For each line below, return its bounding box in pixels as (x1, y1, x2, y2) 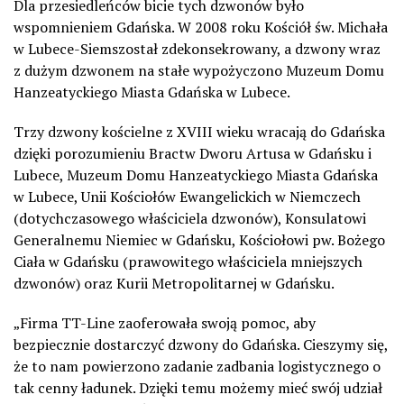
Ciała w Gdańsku (14, 251, 119, 271)
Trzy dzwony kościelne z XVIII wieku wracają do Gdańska (14, 121, 385, 142)
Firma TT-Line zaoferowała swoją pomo (20, 312, 279, 333)
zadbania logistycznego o (216, 355, 381, 376)
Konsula (285, 207, 337, 228)
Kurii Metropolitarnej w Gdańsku (113, 272, 331, 293)
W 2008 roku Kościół (178, 16, 315, 37)
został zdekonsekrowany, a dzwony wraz (118, 38, 381, 59)
